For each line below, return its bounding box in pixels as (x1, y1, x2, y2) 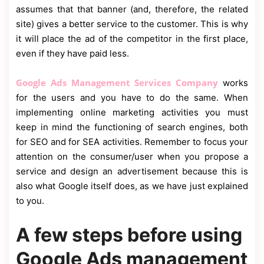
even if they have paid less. (16, 48, 129, 60)
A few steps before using (16, 223, 242, 247)
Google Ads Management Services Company (16, 77, 223, 89)
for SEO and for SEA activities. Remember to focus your (16, 136, 248, 148)
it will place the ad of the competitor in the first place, (16, 33, 248, 45)
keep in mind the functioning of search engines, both (16, 121, 248, 133)
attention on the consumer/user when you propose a (16, 151, 248, 163)
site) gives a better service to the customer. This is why (16, 18, 248, 30)
